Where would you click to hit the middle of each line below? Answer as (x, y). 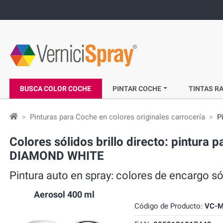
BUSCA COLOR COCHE (56, 89)
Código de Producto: (169, 206)
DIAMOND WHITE (57, 156)
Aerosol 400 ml (64, 194)
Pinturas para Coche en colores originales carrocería (117, 117)
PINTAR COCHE (137, 89)
